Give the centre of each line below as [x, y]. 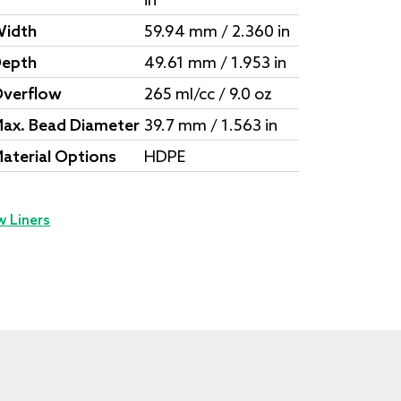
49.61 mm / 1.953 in [216, 64]
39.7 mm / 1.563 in [211, 126]
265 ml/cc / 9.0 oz [209, 95]
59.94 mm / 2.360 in [218, 32]
